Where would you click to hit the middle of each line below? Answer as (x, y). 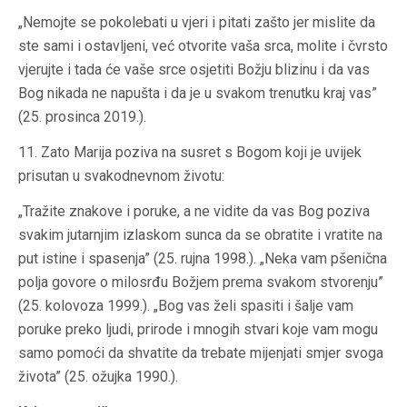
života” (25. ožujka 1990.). (98, 377)
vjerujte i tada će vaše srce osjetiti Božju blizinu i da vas (194, 70)
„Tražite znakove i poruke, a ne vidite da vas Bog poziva (194, 212)
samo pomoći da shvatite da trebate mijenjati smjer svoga (201, 353)
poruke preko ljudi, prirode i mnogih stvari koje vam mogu (198, 330)
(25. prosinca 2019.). (82, 117)
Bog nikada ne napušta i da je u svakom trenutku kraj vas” (198, 94)
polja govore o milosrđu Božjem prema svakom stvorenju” (201, 283)
